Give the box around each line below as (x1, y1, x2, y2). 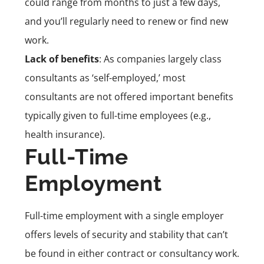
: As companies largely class (99, 52, 222, 65)
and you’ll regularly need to (25, 14, 148, 28)
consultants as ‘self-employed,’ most (25, 71, 186, 84)
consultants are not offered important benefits (25, 90, 233, 103)
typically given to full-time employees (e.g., (25, 108, 211, 122)
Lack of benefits (25, 52, 99, 65)
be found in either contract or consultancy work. (25, 246, 239, 260)
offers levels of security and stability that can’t (25, 227, 228, 241)
